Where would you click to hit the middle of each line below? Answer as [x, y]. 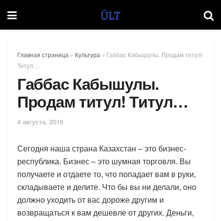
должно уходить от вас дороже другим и [91, 199]
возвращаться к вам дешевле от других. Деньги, [106, 212]
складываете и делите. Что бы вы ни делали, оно [107, 186]
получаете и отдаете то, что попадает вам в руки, [107, 174]
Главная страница [43, 55]
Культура [88, 55]
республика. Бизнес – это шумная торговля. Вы [104, 161]
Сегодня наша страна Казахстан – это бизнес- [102, 148]
